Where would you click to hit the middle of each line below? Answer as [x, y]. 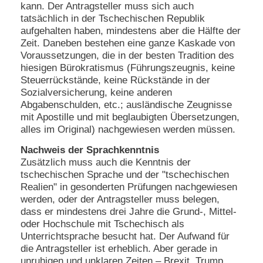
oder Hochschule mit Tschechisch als [102, 224]
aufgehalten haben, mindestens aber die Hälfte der [131, 31]
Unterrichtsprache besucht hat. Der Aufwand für [125, 236]
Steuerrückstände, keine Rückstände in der [115, 80]
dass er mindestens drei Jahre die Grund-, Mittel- [129, 211]
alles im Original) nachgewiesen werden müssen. [128, 130]
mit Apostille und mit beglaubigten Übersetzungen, [130, 117]
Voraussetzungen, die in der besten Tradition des [127, 56]
